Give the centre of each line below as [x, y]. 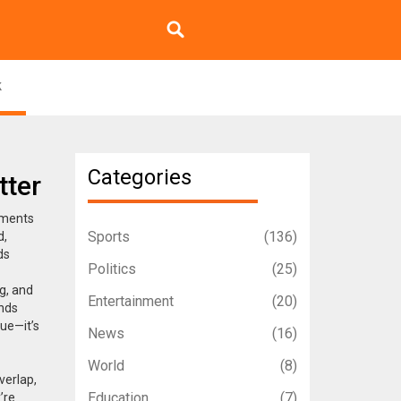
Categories [139, 177]
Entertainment [130, 302]
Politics [111, 269]
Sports [108, 237]
